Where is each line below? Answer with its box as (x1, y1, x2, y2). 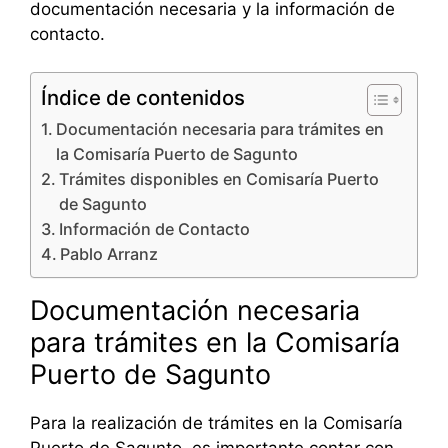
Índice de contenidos (41, 85, 245, 111)
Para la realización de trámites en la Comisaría (30, 413, 403, 434)
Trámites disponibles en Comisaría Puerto (59, 169, 380, 190)
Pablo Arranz (60, 244, 159, 265)
